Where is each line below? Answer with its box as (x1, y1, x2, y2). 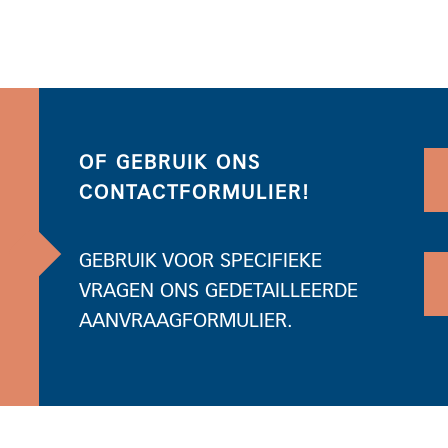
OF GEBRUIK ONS (78, 153, 261, 173)
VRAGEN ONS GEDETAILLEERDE (78, 281, 358, 301)
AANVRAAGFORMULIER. (78, 311, 293, 331)
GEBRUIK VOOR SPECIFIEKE (78, 251, 322, 271)
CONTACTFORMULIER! (78, 183, 310, 203)
